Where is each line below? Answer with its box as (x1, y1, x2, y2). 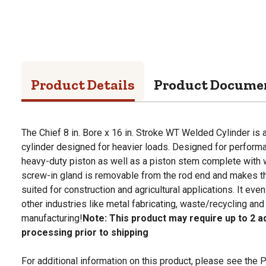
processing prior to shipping (21, 226, 148, 238)
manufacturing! (21, 212, 83, 224)
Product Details (31, 75, 135, 93)
